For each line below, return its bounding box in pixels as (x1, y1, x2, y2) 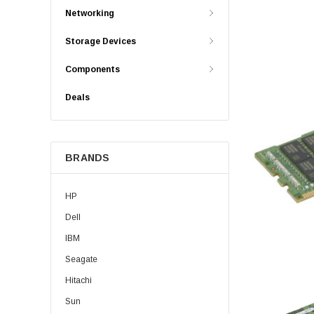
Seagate (65, 254, 97, 264)
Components (65, 64, 120, 74)
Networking (65, 8, 114, 18)
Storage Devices (65, 36, 136, 46)
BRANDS (65, 152, 110, 163)
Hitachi (65, 275, 92, 285)
